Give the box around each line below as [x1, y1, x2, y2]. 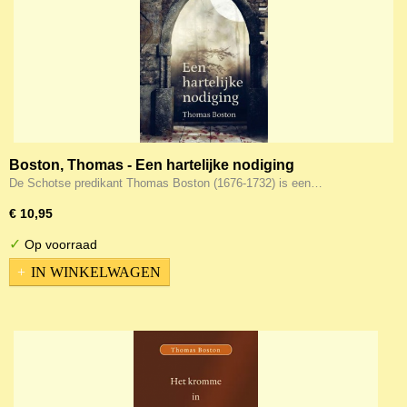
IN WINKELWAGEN [31, 263, 161, 280]
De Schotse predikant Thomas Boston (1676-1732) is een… [9, 176, 323, 190]
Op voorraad [21, 237, 97, 252]
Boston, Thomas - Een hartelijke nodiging [9, 157, 294, 173]
